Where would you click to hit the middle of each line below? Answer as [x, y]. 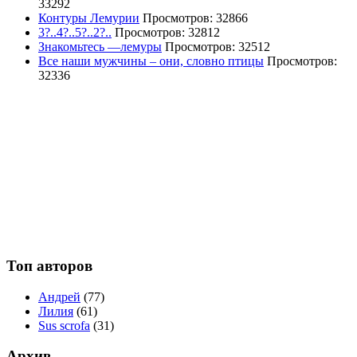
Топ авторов [49, 265]
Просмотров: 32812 [166, 33]
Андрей [59, 296]
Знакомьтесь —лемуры [100, 47]
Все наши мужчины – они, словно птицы [151, 61]
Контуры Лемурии [89, 18]
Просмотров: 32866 [194, 18]
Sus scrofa [64, 325]
